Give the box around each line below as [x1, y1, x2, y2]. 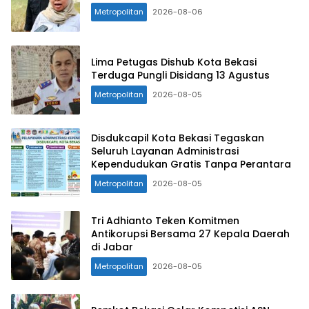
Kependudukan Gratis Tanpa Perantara [91, 157, 291, 172]
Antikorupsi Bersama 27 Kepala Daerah [91, 227, 290, 241]
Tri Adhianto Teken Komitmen [91, 214, 239, 228]
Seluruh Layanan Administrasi [91, 144, 239, 159]
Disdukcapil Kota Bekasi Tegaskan [91, 131, 264, 146]
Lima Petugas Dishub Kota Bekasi [91, 54, 257, 69]
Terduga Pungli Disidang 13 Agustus [91, 68, 270, 82]
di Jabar [91, 240, 133, 255]
